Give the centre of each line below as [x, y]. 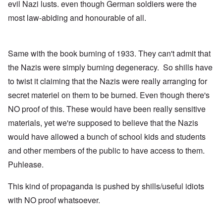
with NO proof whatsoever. [54, 200]
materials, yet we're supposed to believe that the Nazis [103, 123]
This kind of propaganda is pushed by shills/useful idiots [106, 186]
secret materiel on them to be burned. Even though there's [109, 95]
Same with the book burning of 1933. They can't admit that [109, 54]
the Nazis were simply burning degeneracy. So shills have [110, 67]
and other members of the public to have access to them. [106, 151]
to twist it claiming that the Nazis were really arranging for [108, 81]
